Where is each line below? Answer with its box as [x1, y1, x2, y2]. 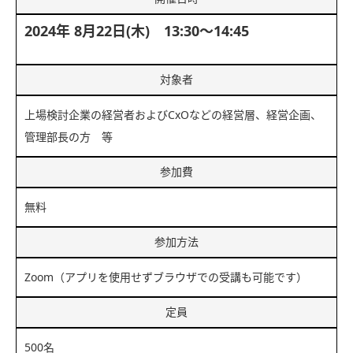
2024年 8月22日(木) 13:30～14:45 [24, 24, 249, 39]
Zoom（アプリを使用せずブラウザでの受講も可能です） [24, 272, 307, 284]
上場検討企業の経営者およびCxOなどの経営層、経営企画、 [24, 110, 321, 121]
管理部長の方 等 [24, 132, 113, 143]
